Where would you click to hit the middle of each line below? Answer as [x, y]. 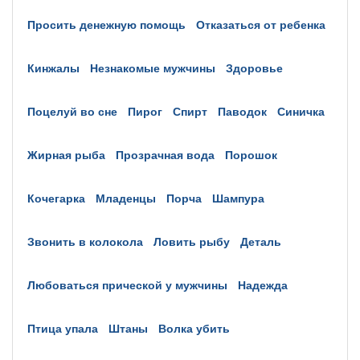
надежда [267, 284]
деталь [265, 241]
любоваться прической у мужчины [131, 284]
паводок [246, 111]
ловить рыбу [196, 241]
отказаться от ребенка [265, 24]
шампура [244, 198]
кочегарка [60, 198]
